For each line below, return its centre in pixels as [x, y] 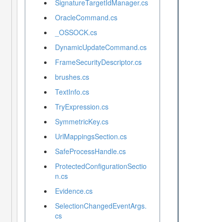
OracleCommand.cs [86, 18]
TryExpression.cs [82, 107]
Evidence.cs [74, 191]
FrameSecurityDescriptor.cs [98, 62]
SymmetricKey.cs [82, 122]
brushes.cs [72, 77]
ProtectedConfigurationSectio [101, 166]
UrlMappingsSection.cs [91, 137]
